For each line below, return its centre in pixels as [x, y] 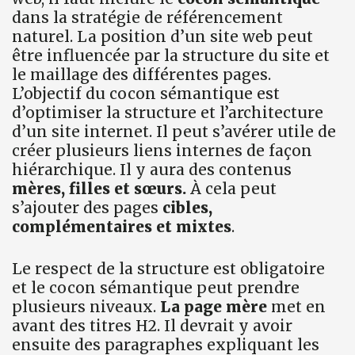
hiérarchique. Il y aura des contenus [152, 170]
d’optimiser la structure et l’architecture [168, 113]
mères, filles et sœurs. [99, 189]
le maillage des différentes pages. [141, 75]
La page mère [214, 306]
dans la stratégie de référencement [147, 18]
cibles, [187, 208]
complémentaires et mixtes [122, 227]
